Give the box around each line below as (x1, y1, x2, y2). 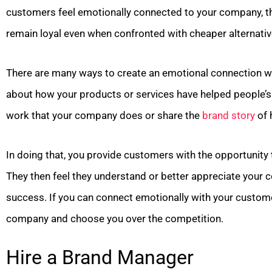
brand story (202, 109, 255, 121)
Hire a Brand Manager (6, 246, 194, 270)
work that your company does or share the (6, 109, 202, 121)
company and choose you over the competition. (6, 212, 223, 225)
